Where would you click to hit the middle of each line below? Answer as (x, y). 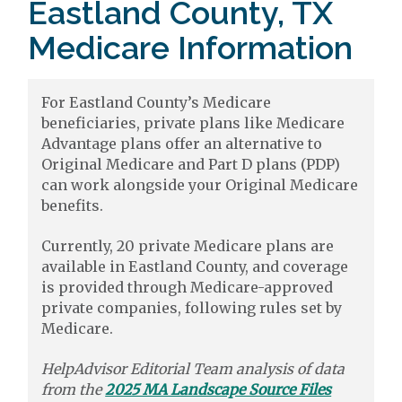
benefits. (73, 205)
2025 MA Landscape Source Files (218, 389)
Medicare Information (191, 48)
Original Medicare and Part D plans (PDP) (191, 164)
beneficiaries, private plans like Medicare (193, 123)
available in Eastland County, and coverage (195, 267)
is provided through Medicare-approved (188, 287)
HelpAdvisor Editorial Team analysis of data (193, 369)
